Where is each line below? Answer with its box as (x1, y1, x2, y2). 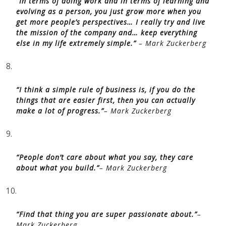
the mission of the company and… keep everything (16, 28, 197, 37)
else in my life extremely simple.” (16, 38, 136, 48)
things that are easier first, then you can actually (16, 95, 195, 105)
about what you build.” (16, 163, 99, 173)
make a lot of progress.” (16, 106, 104, 116)
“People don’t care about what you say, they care (16, 152, 193, 162)
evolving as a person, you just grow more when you (16, 7, 201, 16)
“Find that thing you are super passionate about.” (16, 209, 197, 219)
